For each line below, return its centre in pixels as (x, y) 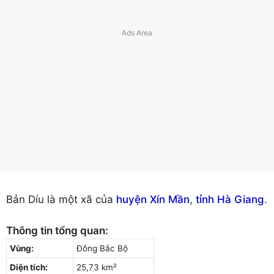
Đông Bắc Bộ (102, 248)
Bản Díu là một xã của (61, 200)
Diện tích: (29, 267)
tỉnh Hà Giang (230, 200)
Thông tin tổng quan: (57, 230)
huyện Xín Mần (153, 200)
